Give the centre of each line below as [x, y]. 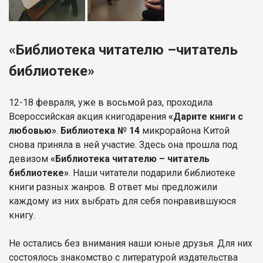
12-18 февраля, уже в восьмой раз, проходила [111, 102]
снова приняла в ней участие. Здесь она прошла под [123, 144]
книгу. [22, 215]
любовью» [33, 130]
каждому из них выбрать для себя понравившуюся [122, 201]
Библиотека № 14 [100, 130]
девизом [30, 159]
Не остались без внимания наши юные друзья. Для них [131, 243]
